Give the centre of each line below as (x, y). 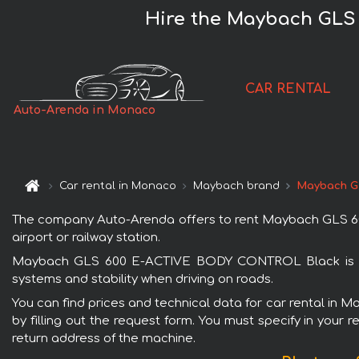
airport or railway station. (86, 237)
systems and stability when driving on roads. (143, 279)
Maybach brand (237, 186)
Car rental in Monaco (118, 186)
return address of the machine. (104, 338)
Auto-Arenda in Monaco (85, 111)
